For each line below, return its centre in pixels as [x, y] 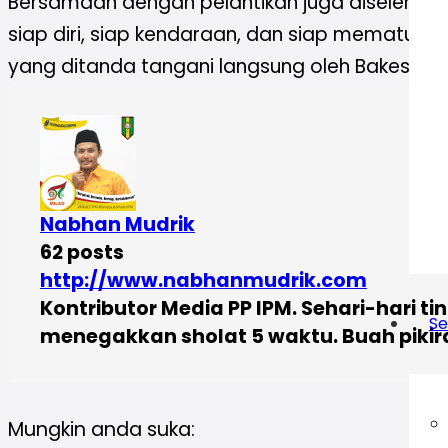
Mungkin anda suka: [101, 430]
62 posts [82, 252]
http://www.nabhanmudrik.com [203, 280]
